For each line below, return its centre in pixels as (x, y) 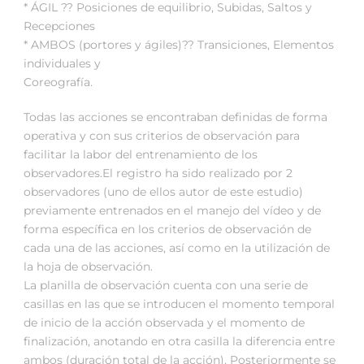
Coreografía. (58, 82)
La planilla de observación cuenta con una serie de (166, 286)
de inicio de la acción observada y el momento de (164, 323)
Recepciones (59, 26)
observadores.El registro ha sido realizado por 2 (158, 173)
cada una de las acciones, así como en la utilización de (177, 248)
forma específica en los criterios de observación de (167, 230)
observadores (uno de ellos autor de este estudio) (163, 192)
